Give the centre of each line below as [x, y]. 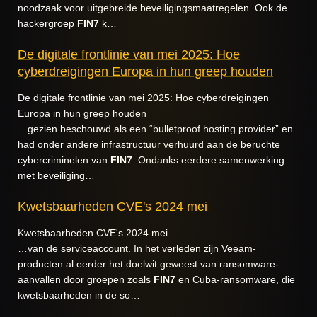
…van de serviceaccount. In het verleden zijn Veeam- [137, 248]
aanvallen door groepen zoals [86, 279]
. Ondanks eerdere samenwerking [208, 160]
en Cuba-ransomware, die [235, 279]
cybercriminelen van [64, 160]
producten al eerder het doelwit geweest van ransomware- [148, 264]
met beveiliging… [56, 175]
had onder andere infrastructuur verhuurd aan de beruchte [149, 144]
